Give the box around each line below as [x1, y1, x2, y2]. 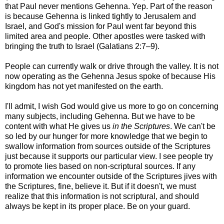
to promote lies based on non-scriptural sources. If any [5, 162, 195, 171]
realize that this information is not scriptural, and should [5, 192, 199, 201]
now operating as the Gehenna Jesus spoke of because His [5, 72, 215, 81]
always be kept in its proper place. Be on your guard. [5, 202, 190, 211]
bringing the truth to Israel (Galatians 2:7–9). [5, 42, 159, 51]
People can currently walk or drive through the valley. [5, 62, 191, 71]
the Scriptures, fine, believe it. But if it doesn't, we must [5, 182, 196, 191]
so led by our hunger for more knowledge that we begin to [5, 132, 207, 141]
